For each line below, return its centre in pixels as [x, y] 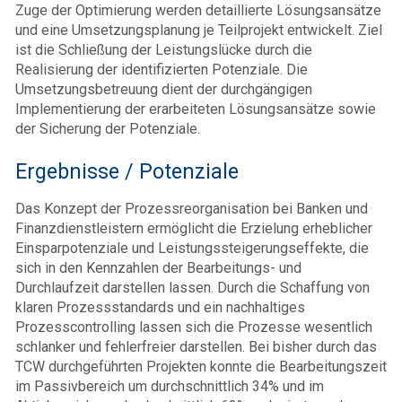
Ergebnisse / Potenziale [127, 171]
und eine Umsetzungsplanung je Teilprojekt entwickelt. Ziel [199, 30]
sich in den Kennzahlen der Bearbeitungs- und [158, 267]
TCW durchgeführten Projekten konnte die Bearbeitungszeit [201, 366]
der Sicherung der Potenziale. [108, 128]
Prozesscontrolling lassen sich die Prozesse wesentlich [194, 327]
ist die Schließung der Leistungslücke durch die [164, 49]
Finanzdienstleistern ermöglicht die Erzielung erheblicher [194, 228]
